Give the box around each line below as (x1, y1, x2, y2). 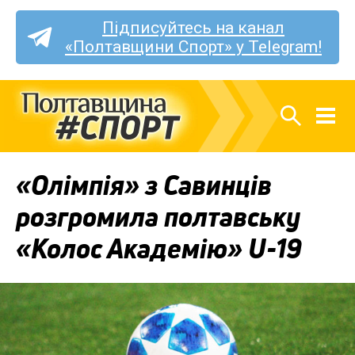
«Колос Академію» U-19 (16, 231, 302, 268)
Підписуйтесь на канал (102, 17, 284, 37)
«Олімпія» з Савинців (16, 167, 272, 204)
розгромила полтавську (16, 199, 300, 236)
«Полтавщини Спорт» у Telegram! (65, 36, 322, 56)
